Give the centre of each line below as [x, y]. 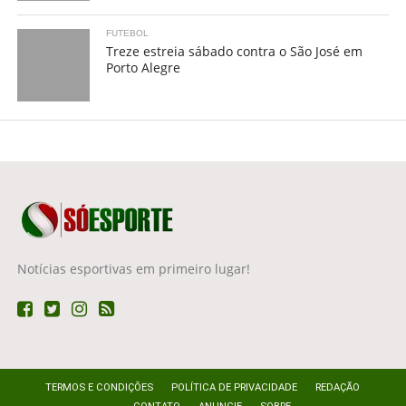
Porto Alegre [144, 68]
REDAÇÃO [338, 387]
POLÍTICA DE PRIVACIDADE [235, 387]
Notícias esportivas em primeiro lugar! [133, 269]
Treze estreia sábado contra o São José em [235, 51]
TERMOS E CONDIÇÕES [100, 387]
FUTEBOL [128, 33]
